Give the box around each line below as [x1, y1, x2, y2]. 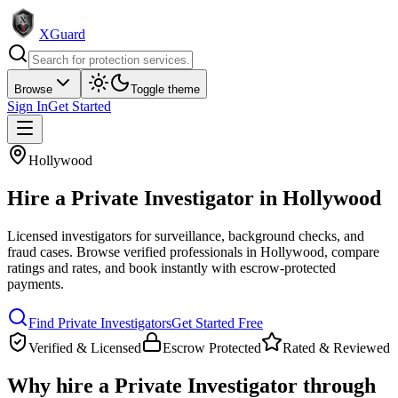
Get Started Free [171, 314, 263, 330]
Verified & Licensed [28, 339, 141, 355]
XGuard [39, 27, 85, 42]
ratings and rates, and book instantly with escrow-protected [7, 259, 336, 275]
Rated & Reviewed [283, 339, 390, 355]
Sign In [7, 99, 48, 114]
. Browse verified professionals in [69, 243, 257, 259]
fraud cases [7, 243, 69, 259]
